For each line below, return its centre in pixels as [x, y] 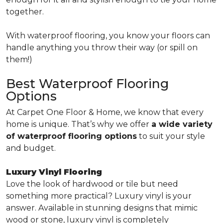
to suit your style [171, 136]
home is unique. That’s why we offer [79, 124]
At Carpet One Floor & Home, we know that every [105, 112]
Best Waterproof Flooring [87, 84]
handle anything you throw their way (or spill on [102, 48]
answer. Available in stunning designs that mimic [102, 208]
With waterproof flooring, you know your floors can [108, 36]
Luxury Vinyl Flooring [54, 172]
